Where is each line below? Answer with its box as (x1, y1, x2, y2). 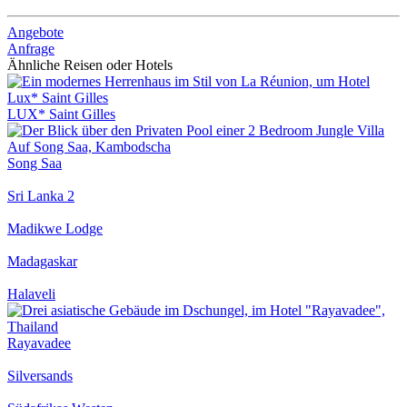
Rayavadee (7, 335, 71, 352)
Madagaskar (7, 253, 77, 270)
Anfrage (7, 41, 55, 57)
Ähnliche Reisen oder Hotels (7, 57, 173, 74)
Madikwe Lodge (7, 221, 103, 237)
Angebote (7, 25, 64, 41)
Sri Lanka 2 (7, 188, 74, 204)
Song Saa (7, 155, 62, 172)
